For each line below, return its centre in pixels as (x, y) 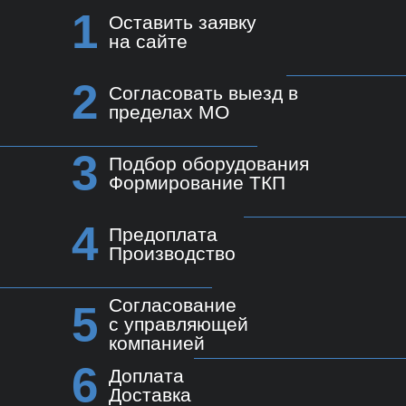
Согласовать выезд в (203, 93)
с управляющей (179, 324)
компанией (157, 343)
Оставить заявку (183, 23)
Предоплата (163, 235)
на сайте (148, 42)
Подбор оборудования (209, 164)
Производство (172, 254)
